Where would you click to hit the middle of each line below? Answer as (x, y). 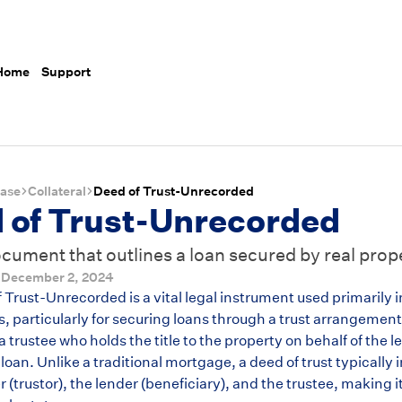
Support (66, 72)
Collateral (57, 191)
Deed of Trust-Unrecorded (174, 191)
